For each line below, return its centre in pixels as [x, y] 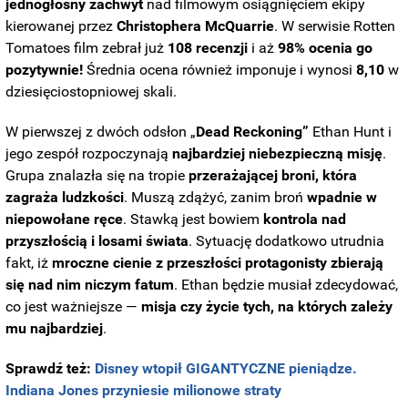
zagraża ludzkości [65, 198]
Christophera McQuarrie [196, 26]
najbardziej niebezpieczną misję [278, 154]
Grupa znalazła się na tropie [97, 176]
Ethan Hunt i [352, 132]
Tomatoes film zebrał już [87, 48]
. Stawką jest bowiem [194, 219]
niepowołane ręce [65, 219]
